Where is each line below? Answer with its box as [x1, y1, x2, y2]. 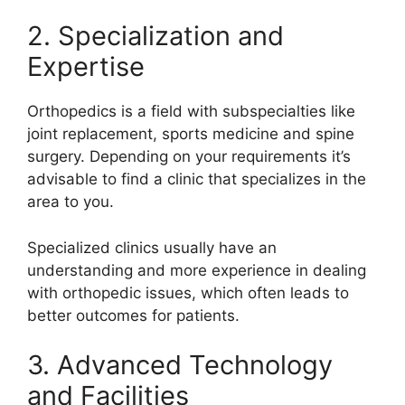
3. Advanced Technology [27, 349, 333, 381]
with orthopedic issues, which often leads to [27, 283, 349, 302]
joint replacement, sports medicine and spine [27, 125, 354, 144]
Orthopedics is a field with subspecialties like [27, 102, 355, 121]
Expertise [27, 51, 145, 83]
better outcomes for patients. [27, 306, 240, 325]
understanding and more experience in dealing [27, 260, 366, 279]
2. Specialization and [27, 20, 284, 52]
